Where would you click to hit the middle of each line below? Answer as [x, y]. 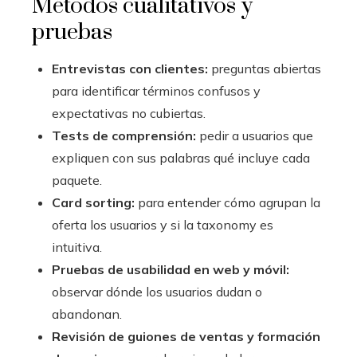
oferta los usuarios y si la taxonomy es [163, 225]
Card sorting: [93, 203]
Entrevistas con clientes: [130, 69]
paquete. [77, 180]
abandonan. [87, 314]
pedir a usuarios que [255, 136]
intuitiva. [77, 247]
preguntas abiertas [265, 69]
